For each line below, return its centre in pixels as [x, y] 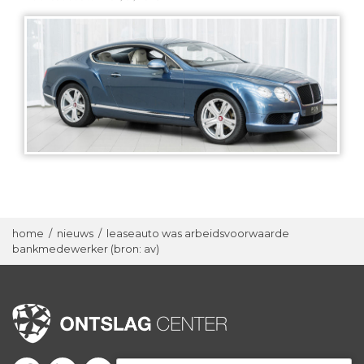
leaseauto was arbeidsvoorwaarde [198, 233]
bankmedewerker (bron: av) [86, 249]
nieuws [75, 233]
